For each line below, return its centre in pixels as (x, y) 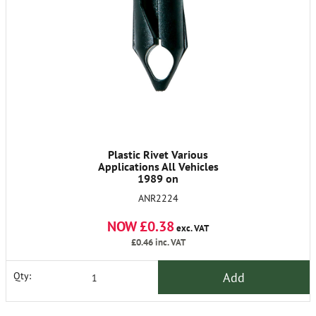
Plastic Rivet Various (158, 154)
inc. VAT (169, 242)
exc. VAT (192, 228)
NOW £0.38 (141, 226)
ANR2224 (158, 198)
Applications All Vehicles (158, 166)
